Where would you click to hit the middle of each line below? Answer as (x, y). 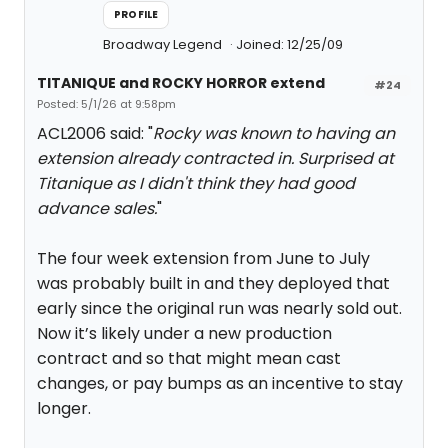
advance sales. (97, 208)
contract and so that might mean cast (189, 358)
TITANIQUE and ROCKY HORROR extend (181, 83)
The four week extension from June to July (203, 258)
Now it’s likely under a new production (184, 333)
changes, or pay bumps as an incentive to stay (220, 383)
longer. (64, 408)
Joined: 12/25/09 (289, 44)
